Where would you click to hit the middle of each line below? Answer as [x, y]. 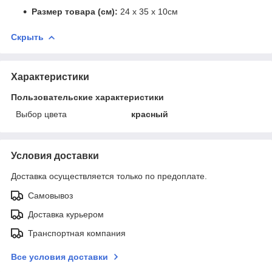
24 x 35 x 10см [149, 11]
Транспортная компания [77, 233]
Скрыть [27, 37]
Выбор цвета [41, 114]
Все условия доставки [59, 257]
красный [150, 114]
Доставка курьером [66, 214]
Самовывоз [50, 195]
